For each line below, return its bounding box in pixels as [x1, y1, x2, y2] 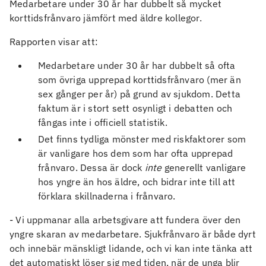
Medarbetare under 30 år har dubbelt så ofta [38, 59, 236, 72]
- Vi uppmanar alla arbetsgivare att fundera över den [9, 213, 241, 226]
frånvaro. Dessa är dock [38, 161, 145, 173]
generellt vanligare [161, 161, 246, 173]
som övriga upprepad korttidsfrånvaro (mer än [38, 74, 241, 86]
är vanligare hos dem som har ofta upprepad [38, 147, 233, 159]
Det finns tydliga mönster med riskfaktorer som [38, 132, 246, 145]
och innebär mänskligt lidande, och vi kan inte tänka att [9, 242, 253, 254]
